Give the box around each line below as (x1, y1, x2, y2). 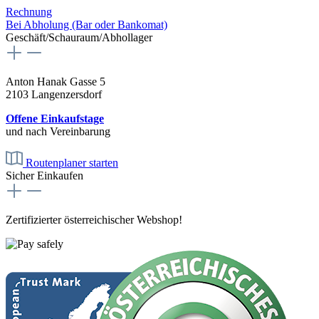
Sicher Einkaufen (6, 169, 83, 182)
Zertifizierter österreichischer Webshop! (6, 213, 182, 226)
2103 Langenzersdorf (6, 88, 102, 100)
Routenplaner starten (26, 156, 118, 169)
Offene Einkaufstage (6, 112, 104, 125)
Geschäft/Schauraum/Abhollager (6, 31, 152, 43)
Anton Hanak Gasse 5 (6, 75, 105, 88)
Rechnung (6, 5, 52, 18)
